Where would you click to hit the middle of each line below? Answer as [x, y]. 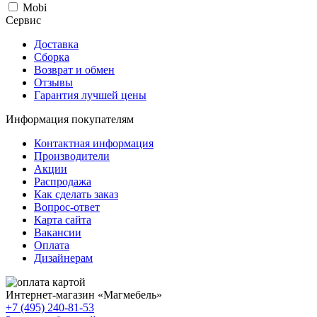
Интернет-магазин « [54, 294]
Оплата [52, 245]
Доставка [56, 44]
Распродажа [63, 181]
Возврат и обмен [74, 69]
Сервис [23, 20]
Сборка [52, 57]
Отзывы [53, 82]
